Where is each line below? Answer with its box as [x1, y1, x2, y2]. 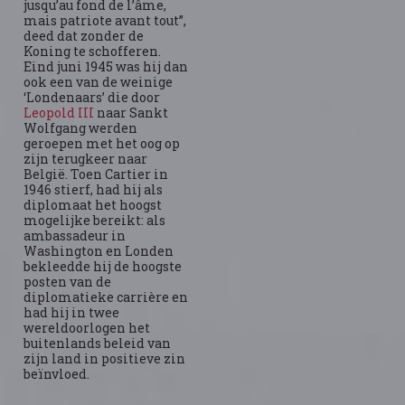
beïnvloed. [24, 365, 90, 382]
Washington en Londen [24, 242, 174, 259]
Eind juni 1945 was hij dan [24, 58, 189, 75]
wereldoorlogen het [24, 319, 151, 336]
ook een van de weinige [24, 73, 174, 90]
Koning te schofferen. [24, 42, 162, 60]
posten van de [24, 273, 112, 290]
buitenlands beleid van [24, 334, 172, 352]
